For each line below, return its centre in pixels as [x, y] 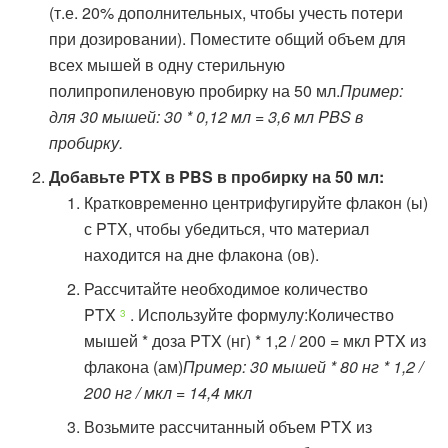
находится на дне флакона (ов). [201, 254]
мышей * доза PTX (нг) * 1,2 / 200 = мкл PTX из [254, 340]
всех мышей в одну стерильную [167, 64]
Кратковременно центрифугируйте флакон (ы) [255, 202]
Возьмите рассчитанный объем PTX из [227, 426]
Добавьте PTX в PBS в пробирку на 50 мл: [217, 176]
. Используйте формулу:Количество [259, 314]
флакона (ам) [133, 366]
